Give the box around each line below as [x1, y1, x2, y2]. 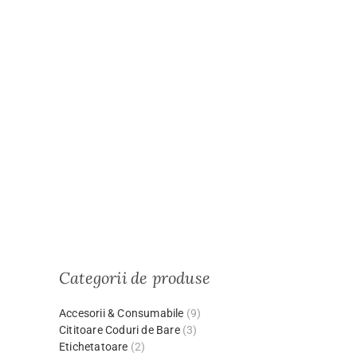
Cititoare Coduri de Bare [59, 323, 180, 336]
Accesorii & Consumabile [59, 306, 184, 320]
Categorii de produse [59, 267, 210, 288]
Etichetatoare [59, 339, 128, 353]
